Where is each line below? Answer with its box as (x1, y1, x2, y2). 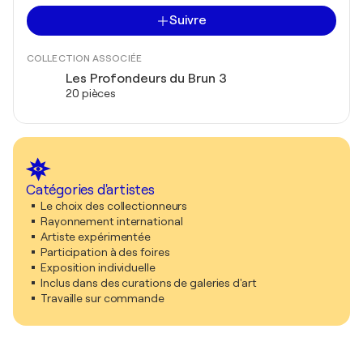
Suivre (169, 13, 207, 28)
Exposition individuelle (41, 261, 156, 274)
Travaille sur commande (41, 292, 164, 305)
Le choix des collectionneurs (41, 199, 188, 212)
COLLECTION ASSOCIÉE (27, 53, 142, 64)
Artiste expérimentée (41, 230, 151, 243)
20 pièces (66, 87, 117, 100)
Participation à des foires (41, 246, 170, 258)
